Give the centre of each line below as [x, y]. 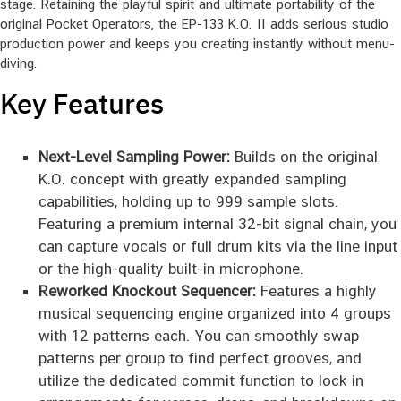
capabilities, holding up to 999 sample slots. [188, 201]
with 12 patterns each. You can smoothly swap [198, 335]
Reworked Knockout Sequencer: [147, 290]
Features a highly [316, 290]
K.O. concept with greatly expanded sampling [192, 179]
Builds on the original [303, 156]
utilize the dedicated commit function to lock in [200, 380]
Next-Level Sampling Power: [134, 156]
